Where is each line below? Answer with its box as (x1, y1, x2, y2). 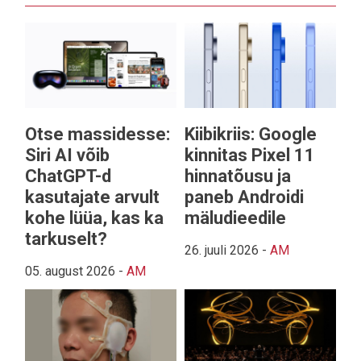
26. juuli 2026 (185, 242, 259, 258)
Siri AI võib (25, 144, 110, 165)
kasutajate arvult (25, 186, 160, 207)
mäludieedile (185, 207, 286, 228)
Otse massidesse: (25, 123, 170, 144)
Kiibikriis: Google (185, 123, 317, 144)
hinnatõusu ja (185, 165, 291, 186)
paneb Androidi (185, 186, 304, 207)
